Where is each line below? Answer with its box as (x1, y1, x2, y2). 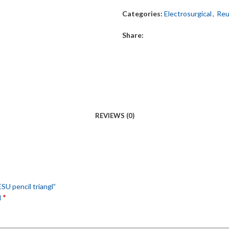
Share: (122, 31, 144, 39)
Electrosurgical (164, 9, 212, 18)
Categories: (122, 9, 163, 18)
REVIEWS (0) (95, 111, 134, 120)
